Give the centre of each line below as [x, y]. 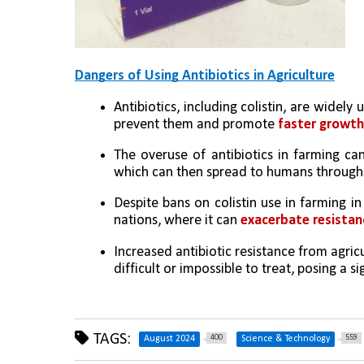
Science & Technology [286, 338]
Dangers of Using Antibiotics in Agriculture [205, 76]
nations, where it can [177, 221]
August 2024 [169, 338]
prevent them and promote [196, 124]
